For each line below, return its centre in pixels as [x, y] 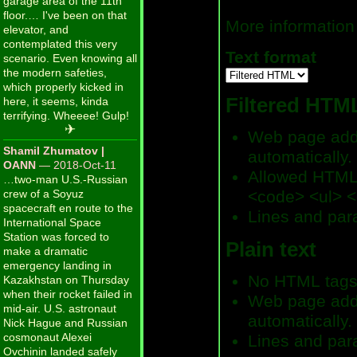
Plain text [271, 250]
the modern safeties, [55, 73]
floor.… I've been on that [65, 16]
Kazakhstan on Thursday [66, 280]
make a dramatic [45, 251]
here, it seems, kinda [56, 102]
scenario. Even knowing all [70, 59]
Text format [271, 58]
